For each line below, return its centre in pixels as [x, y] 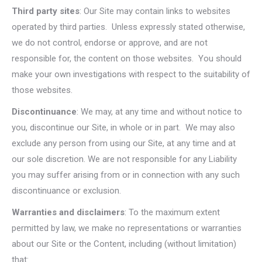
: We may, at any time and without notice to [159, 112]
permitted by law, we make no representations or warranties [127, 228]
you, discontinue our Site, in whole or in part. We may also [123, 127]
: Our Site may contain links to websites [155, 11]
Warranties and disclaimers [68, 212]
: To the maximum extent [172, 212]
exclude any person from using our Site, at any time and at [124, 143]
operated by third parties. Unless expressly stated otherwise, [128, 27]
